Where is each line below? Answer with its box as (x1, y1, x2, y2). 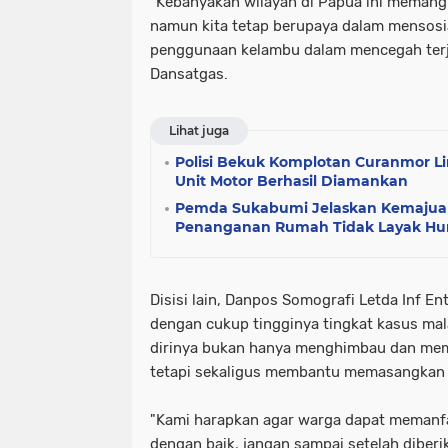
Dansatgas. (150, 65, 228, 84)
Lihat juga (169, 123, 229, 139)
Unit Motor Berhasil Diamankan (175, 172, 408, 191)
